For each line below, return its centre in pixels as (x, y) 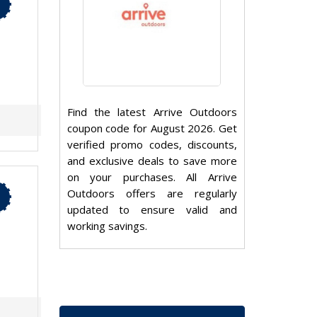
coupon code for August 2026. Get (152, 128)
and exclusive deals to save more (152, 161)
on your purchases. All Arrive (152, 177)
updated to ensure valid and (152, 210)
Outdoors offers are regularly (152, 194)
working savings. (107, 226)
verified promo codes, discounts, (152, 145)
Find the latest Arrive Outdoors (152, 112)
